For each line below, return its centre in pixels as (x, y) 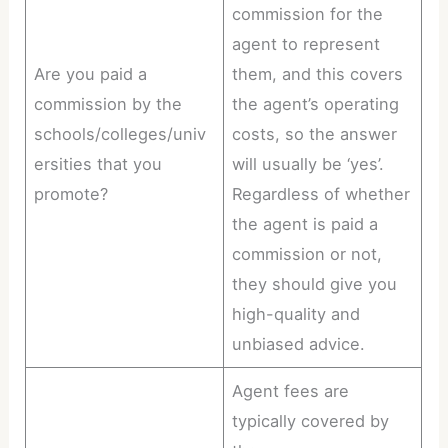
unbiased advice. (299, 344)
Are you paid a (91, 74)
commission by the (108, 104)
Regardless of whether (321, 194)
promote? (71, 194)
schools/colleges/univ (120, 134)
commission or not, (307, 254)
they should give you (315, 284)
